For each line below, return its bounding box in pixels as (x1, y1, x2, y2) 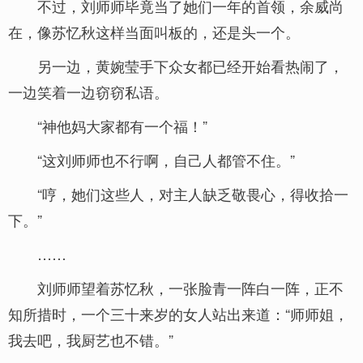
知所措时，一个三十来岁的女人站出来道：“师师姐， (8, 303, 348, 324)
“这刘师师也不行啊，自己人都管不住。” (37, 149, 295, 170)
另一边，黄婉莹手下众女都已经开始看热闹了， (37, 55, 344, 76)
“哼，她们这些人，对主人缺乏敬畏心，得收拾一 (37, 183, 348, 204)
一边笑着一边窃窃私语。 (8, 81, 169, 102)
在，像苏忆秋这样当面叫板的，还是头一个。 (8, 21, 300, 42)
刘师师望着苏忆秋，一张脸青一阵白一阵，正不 (37, 277, 344, 298)
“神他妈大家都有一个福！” (37, 115, 207, 136)
